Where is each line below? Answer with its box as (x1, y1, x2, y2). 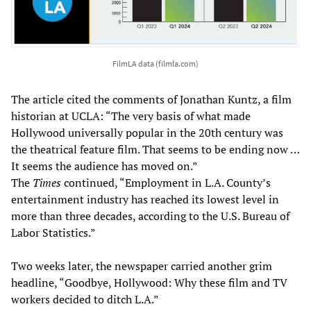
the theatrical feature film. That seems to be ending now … (11, 142, 299, 158)
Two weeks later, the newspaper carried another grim (11, 258, 272, 274)
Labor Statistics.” (11, 225, 96, 241)
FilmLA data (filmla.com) (112, 58, 199, 69)
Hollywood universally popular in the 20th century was (11, 125, 283, 141)
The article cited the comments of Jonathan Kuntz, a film (11, 92, 292, 108)
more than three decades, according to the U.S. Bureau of (11, 208, 289, 224)
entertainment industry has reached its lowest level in (11, 192, 279, 208)
